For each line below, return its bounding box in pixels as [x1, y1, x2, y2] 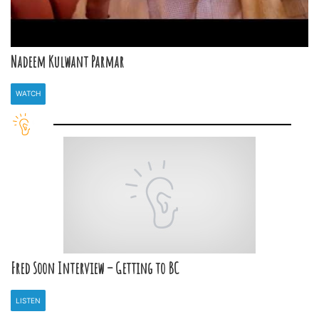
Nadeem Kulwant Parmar [11, 51, 124, 72]
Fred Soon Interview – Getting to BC [11, 258, 179, 278]
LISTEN [16, 296, 41, 305]
